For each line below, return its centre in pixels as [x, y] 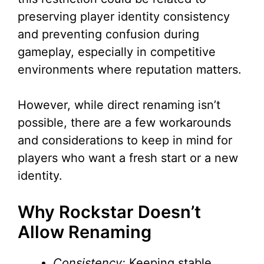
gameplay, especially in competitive [117, 52]
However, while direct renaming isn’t [119, 105]
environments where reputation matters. [130, 70]
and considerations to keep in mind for [125, 141]
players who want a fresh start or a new [128, 158]
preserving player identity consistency [124, 17]
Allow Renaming [85, 232]
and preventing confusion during [108, 34]
